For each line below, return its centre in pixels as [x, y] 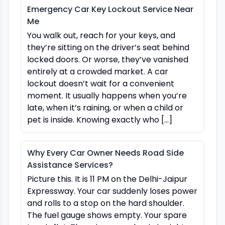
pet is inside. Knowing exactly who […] [100, 120]
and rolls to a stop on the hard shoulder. [106, 203]
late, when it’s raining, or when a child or [105, 107]
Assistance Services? [70, 165]
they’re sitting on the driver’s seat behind [108, 47]
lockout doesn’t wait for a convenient [101, 83]
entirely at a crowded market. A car [98, 71]
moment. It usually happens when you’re [107, 95]
